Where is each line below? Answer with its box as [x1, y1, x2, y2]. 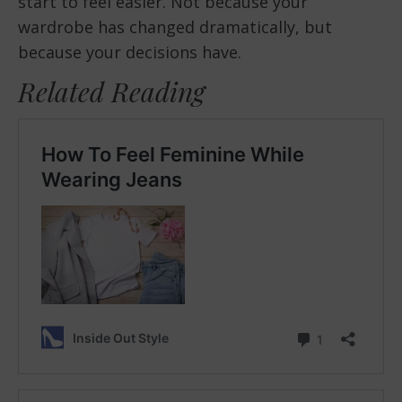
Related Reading [18, 73, 205, 109]
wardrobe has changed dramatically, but [18, 15, 332, 38]
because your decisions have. [18, 40, 241, 63]
